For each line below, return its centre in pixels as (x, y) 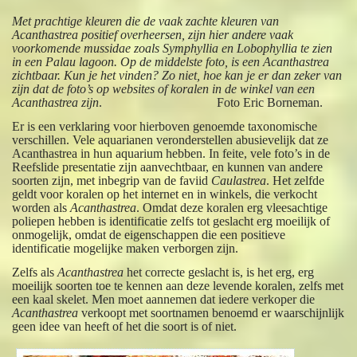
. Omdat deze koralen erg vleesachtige (232, 207)
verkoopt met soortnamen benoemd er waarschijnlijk (212, 312)
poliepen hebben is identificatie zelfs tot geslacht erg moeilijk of (171, 221)
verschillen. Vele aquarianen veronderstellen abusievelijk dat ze (171, 139)
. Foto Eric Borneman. (211, 102)
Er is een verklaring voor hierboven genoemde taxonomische (165, 126)
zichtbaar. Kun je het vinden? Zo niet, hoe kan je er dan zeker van (177, 75)
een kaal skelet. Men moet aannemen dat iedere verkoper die (164, 299)
